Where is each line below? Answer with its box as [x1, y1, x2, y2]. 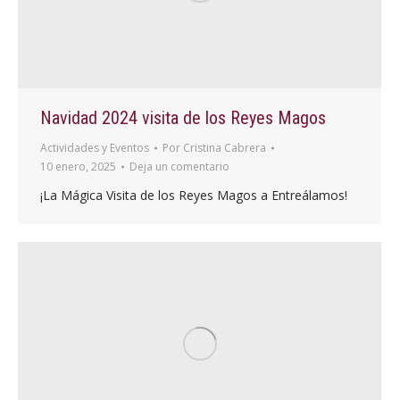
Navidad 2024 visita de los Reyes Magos [40, 107, 326, 129]
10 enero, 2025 [40, 159, 116, 175]
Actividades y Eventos [40, 140, 149, 156]
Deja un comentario [129, 159, 229, 175]
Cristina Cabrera [183, 140, 266, 156]
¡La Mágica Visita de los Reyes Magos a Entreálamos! [40, 187, 347, 204]
